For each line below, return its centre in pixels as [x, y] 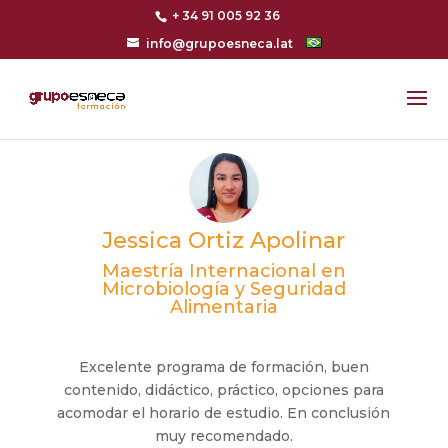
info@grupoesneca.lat [219, 43]
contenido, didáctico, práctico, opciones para [223, 390]
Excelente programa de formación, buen [223, 367]
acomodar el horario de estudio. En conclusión [224, 413]
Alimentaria [223, 307]
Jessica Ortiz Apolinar [224, 241]
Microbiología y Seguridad [223, 289]
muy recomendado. [223, 436]
